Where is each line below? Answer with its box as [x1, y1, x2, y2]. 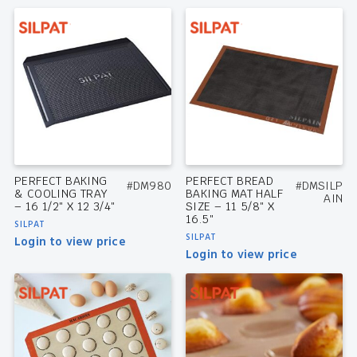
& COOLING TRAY [14, 186, 108, 202]
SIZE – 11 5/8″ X [185, 199, 275, 214]
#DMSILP [295, 178, 343, 194]
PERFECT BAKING [14, 174, 108, 189]
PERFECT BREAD [185, 174, 274, 189]
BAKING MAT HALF [185, 186, 283, 202]
